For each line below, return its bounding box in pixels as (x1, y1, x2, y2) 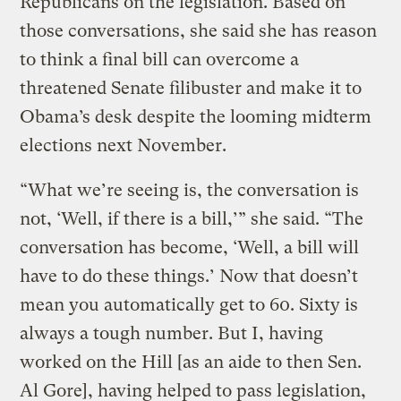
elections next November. (20, 134, 227, 156)
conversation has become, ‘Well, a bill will (20, 236, 360, 258)
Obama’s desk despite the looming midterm (20, 106, 372, 127)
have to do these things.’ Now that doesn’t (20, 265, 359, 286)
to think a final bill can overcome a (20, 48, 300, 70)
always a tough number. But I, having (20, 322, 324, 344)
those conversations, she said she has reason (20, 20, 378, 41)
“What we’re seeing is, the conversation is (20, 179, 360, 200)
